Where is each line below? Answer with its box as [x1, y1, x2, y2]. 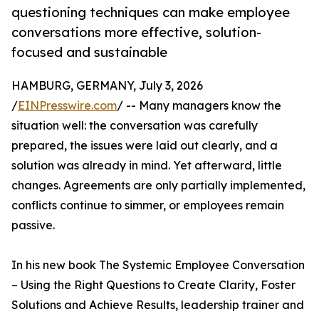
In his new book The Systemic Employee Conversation [11, 258, 305, 273]
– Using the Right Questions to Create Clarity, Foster [11, 278, 296, 293]
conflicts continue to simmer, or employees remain [11, 198, 284, 213]
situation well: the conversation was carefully [11, 118, 258, 133]
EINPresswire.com [18, 98, 117, 113]
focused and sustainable [11, 44, 167, 61]
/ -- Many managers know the [117, 98, 281, 113]
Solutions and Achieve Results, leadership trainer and [11, 298, 304, 313]
